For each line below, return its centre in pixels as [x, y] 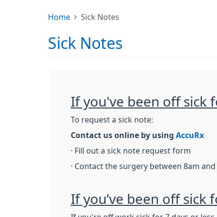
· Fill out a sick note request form [131, 151]
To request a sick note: [112, 120]
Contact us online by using [123, 135]
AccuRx [190, 135]
